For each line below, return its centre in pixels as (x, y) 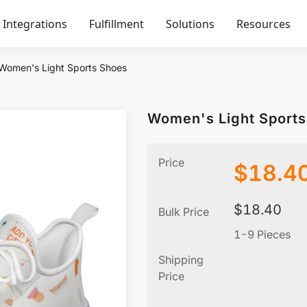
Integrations (35, 24)
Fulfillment (116, 24)
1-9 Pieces (262, 234)
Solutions (190, 24)
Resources (263, 24)
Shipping (181, 260)
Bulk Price (184, 212)
